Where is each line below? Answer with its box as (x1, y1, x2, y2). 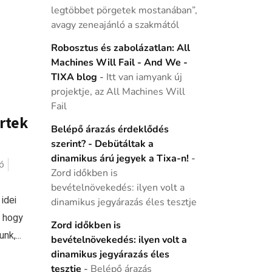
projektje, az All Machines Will (50, 85, 185, 98)
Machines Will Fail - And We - (50, 56, 188, 69)
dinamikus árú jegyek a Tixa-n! (50, 152, 189, 165)
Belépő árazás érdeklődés (50, 123, 169, 136)
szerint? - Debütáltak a (50, 137, 154, 151)
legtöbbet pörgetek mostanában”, (50, 4, 197, 17)
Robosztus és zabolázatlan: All (50, 41, 190, 55)
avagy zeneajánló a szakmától (50, 18, 179, 32)
